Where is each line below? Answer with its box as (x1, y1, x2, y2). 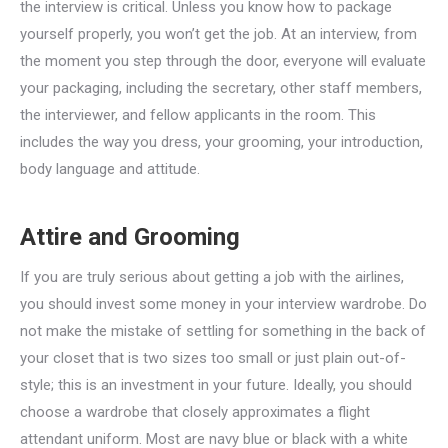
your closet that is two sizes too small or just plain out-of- (20, 349, 406, 367)
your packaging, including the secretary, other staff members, (20, 79, 422, 97)
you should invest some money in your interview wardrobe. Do (20, 295, 427, 313)
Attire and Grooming (20, 223, 240, 251)
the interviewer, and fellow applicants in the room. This (20, 106, 376, 124)
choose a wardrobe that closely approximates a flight (20, 403, 370, 421)
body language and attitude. (20, 160, 200, 178)
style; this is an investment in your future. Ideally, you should (20, 376, 412, 394)
